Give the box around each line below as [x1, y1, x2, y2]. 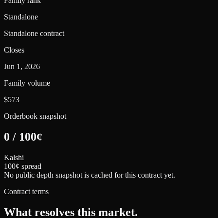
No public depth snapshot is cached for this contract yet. [4, 170, 175, 179]
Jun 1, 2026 [4, 62, 40, 71]
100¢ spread [4, 162, 41, 170]
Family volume [4, 78, 50, 87]
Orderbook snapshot [4, 111, 66, 120]
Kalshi [4, 153, 24, 162]
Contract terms [4, 187, 49, 196]
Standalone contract [4, 29, 64, 37]
